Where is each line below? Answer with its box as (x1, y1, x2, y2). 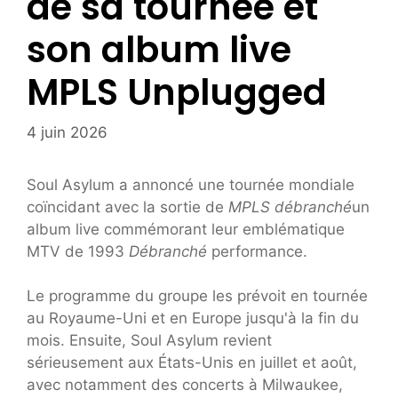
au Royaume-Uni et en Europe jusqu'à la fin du (27, 309, 359, 328)
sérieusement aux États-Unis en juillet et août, (27, 354, 357, 372)
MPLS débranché (228, 197, 352, 216)
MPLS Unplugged (27, 68, 327, 118)
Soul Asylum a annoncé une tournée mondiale (27, 175, 354, 194)
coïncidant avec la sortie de (27, 197, 228, 216)
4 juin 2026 (27, 123, 107, 141)
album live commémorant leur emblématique (27, 219, 345, 238)
